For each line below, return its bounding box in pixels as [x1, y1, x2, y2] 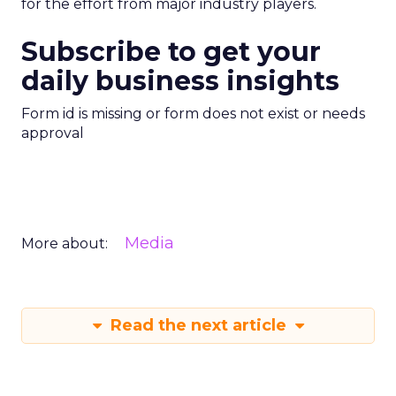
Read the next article [105, 316, 291, 335]
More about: [21, 235, 108, 252]
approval [21, 125, 84, 141]
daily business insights [21, 65, 339, 97]
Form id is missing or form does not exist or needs [21, 105, 365, 122]
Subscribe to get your [21, 35, 321, 68]
